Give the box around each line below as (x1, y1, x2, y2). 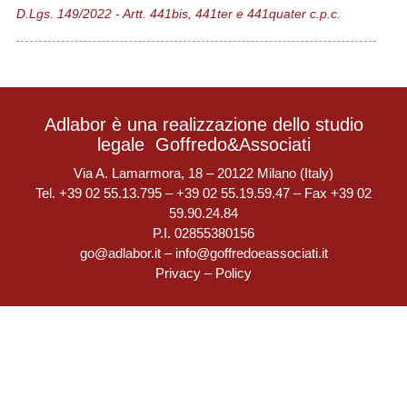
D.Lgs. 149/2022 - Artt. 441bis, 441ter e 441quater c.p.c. (15, 6, 341, 21)
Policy (215, 265, 252, 281)
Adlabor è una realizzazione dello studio (44, 114, 363, 134)
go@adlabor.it (79, 245, 161, 261)
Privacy (155, 265, 201, 281)
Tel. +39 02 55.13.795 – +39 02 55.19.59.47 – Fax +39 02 (35, 185, 372, 201)
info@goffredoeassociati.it (174, 245, 328, 261)
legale (96, 134, 155, 154)
